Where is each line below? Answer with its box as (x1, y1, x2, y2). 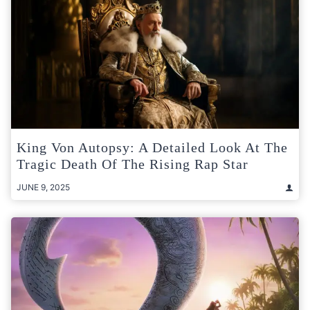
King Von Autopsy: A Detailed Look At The (17, 140, 288, 156)
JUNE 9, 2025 (17, 182, 70, 193)
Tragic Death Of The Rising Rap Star (17, 156, 248, 172)
